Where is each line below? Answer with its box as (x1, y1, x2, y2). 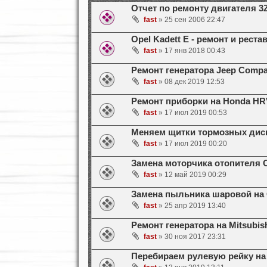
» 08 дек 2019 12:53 (156, 77, 225, 86)
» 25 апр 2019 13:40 (156, 201, 226, 210)
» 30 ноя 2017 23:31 (156, 232, 226, 241)
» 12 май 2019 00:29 (156, 170, 226, 179)
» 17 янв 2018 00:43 (156, 46, 225, 55)
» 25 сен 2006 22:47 (156, 15, 225, 24)
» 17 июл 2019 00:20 (156, 139, 227, 148)
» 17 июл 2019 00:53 (156, 108, 227, 117)
